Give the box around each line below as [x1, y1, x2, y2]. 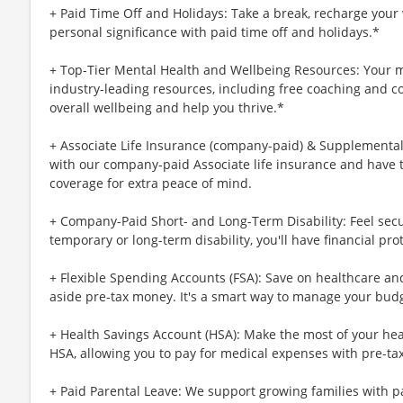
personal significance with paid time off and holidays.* [49, 22, 380, 40]
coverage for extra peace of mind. [49, 174, 252, 192]
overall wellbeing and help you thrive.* [49, 98, 284, 116]
